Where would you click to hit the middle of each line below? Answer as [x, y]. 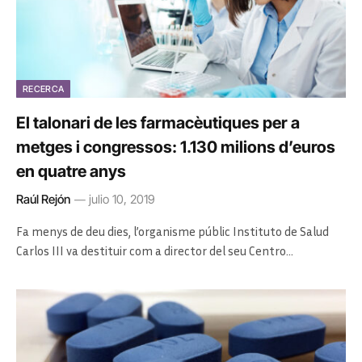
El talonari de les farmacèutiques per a [158, 122]
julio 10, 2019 [122, 199]
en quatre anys [71, 171]
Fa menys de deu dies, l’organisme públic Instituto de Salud [173, 231]
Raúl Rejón [43, 199]
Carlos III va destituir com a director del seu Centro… [155, 250]
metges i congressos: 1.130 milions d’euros [176, 147]
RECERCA [44, 88]
